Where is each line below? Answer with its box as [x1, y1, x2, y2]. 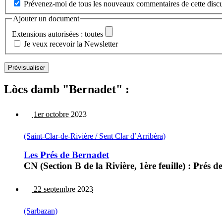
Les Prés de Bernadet [24, 150, 109, 161]
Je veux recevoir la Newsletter [24, 39, 118, 48]
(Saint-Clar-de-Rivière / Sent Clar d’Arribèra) [24, 131, 166, 140]
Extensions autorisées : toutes [12, 29, 103, 38]
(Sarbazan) [24, 207, 57, 216]
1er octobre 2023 [32, 110, 87, 118]
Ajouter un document [13, 14, 79, 23]
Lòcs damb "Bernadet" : [4, 82, 129, 96]
